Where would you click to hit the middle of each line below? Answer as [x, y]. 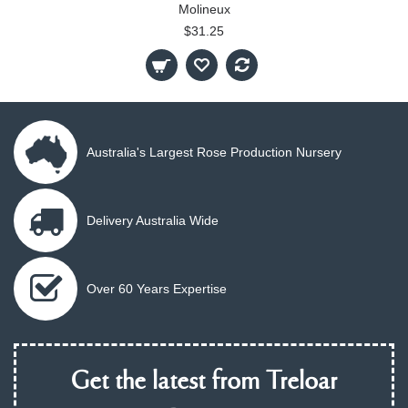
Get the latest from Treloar [204, 382]
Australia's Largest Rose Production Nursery [214, 152]
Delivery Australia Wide [153, 220]
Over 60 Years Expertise [157, 288]
